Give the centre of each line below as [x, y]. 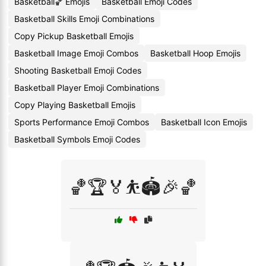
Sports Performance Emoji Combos [82, 122]
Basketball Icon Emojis [204, 122]
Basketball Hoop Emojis [195, 53]
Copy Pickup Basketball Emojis [74, 36]
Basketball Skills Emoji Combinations [84, 19]
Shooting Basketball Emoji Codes [78, 70]
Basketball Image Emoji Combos [76, 53]
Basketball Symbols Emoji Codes [77, 139]
